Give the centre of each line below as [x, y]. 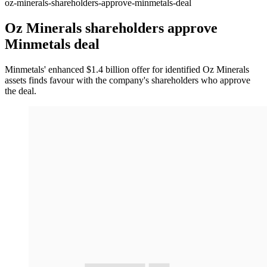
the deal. [21, 91]
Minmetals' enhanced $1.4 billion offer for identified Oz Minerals [127, 69]
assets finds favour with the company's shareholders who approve [128, 80]
